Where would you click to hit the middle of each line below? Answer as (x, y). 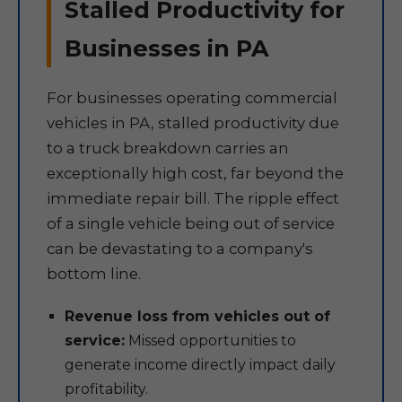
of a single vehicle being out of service (191, 223)
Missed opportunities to (210, 341)
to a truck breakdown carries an (168, 148)
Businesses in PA (167, 48)
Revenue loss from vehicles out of (197, 316)
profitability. (106, 389)
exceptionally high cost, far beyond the (195, 173)
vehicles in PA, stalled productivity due (193, 123)
